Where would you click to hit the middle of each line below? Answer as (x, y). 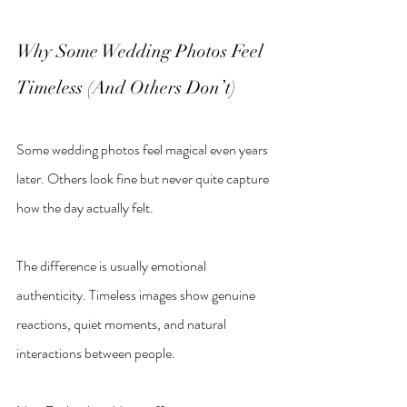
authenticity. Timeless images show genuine (137, 294)
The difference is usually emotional (113, 265)
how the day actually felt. (85, 207)
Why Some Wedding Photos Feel (142, 51)
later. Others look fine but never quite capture (144, 178)
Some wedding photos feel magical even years (144, 149)
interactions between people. (96, 352)
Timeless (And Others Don (118, 87)
